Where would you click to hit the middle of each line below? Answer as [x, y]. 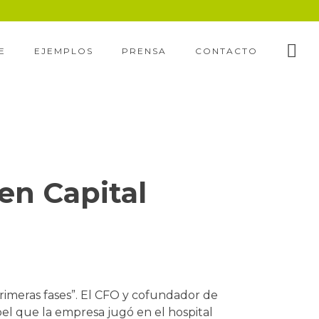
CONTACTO [226, 51]
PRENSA [144, 51]
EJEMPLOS [64, 51]
